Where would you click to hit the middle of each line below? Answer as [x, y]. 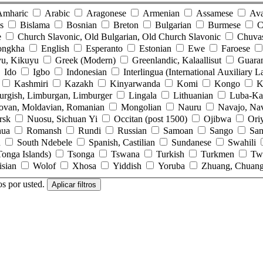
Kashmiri [31, 84]
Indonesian [87, 72]
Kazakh [79, 84]
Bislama [35, 25]
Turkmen [218, 154]
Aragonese [106, 14]
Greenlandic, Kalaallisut [177, 60]
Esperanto [104, 49]
